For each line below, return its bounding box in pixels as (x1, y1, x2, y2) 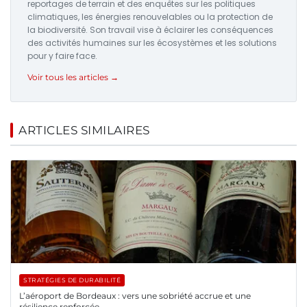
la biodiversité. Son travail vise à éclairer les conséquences (27, 23, 273, 36)
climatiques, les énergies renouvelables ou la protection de (27, 10, 273, 23)
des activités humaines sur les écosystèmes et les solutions (27, 36, 277, 49)
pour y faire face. (27, 49, 97, 62)
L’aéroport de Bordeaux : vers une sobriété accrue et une (19, 290, 251, 301)
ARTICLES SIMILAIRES (19, 123, 150, 137)
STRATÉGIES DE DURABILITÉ (23, 275, 121, 284)
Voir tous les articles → (27, 71, 119, 82)
